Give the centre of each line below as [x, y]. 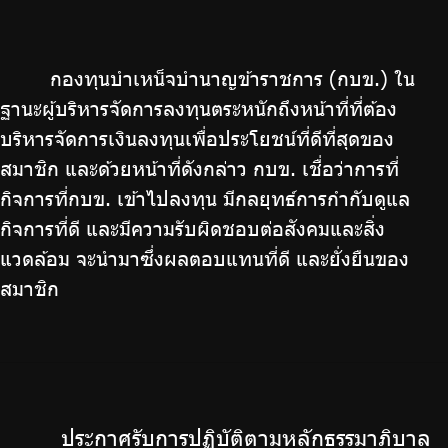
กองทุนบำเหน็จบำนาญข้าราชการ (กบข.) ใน [232, 78]
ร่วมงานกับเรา [60, 86]
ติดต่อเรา [44, 123]
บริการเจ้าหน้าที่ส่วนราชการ [110, 49]
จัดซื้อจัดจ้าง [55, 12]
